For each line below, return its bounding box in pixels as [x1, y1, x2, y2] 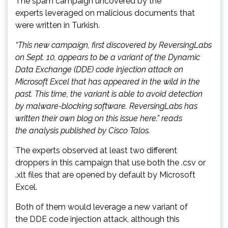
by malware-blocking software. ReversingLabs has [15, 101, 197, 111]
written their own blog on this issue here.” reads [15, 113, 182, 123]
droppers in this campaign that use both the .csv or [15, 157, 206, 167]
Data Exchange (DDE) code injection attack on [15, 64, 183, 74]
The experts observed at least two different [15, 145, 177, 155]
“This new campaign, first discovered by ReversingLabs [15, 40, 212, 50]
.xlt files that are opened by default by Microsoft [15, 169, 195, 180]
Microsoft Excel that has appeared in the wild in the [15, 76, 200, 87]
